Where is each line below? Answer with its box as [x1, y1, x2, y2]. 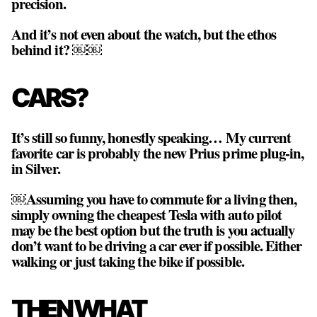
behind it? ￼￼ [11, 38, 102, 60]
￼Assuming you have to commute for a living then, [11, 188, 297, 209]
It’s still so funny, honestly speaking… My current [11, 127, 292, 149]
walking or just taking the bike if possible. [11, 250, 244, 272]
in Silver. [11, 158, 60, 180]
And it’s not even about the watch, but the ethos [11, 23, 277, 45]
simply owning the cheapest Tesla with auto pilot [11, 203, 282, 225]
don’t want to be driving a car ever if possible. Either [11, 234, 302, 256]
